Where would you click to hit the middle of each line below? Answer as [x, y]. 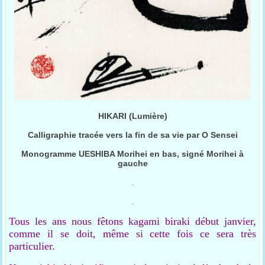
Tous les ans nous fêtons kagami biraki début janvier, [132, 221]
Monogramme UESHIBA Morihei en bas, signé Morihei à [132, 154]
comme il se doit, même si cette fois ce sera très [132, 234]
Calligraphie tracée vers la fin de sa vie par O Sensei [132, 135]
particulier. [32, 246]
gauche [132, 163]
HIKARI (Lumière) [132, 116]
